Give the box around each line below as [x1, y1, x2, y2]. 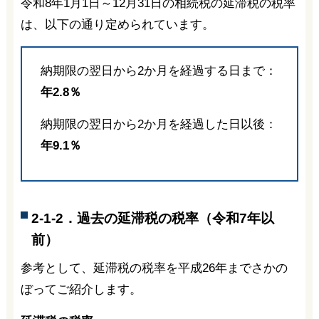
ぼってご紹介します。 [20, 282, 142, 296]
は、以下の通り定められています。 [20, 17, 214, 31]
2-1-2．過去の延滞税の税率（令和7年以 [31, 211, 274, 226]
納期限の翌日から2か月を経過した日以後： [40, 117, 277, 131]
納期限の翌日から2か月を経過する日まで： [40, 63, 277, 78]
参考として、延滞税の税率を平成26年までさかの [20, 261, 288, 275]
